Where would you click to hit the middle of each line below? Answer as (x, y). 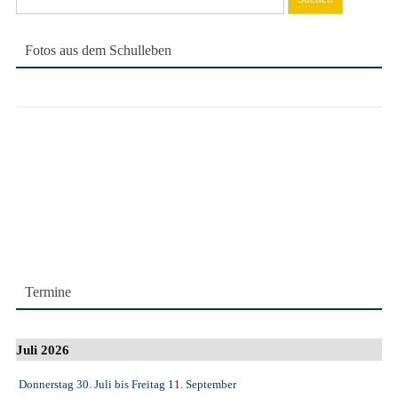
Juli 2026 (43, 350)
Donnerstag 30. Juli (65, 385)
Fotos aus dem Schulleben (98, 50)
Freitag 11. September (184, 385)
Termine (48, 292)
